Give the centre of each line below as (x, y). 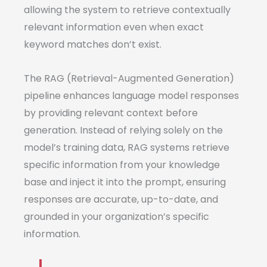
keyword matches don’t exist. (93, 45)
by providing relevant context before (111, 113)
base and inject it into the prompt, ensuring (125, 182)
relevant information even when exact (114, 27)
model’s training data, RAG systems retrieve (127, 148)
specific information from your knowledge (122, 165)
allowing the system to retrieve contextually (127, 10)
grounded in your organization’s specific (117, 217)
